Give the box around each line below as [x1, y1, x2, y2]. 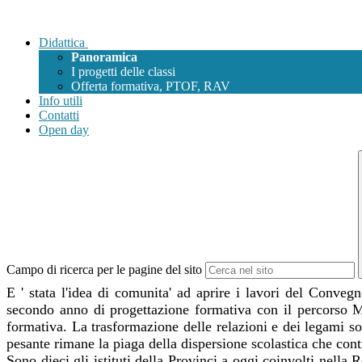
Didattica [39, 36, 85, 50]
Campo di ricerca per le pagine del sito [6, 263, 202, 277]
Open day [39, 123, 89, 137]
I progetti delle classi [71, 65, 175, 79]
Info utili [39, 94, 82, 108]
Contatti [39, 108, 79, 123]
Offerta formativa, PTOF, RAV [71, 79, 230, 94]
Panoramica [71, 50, 137, 65]
